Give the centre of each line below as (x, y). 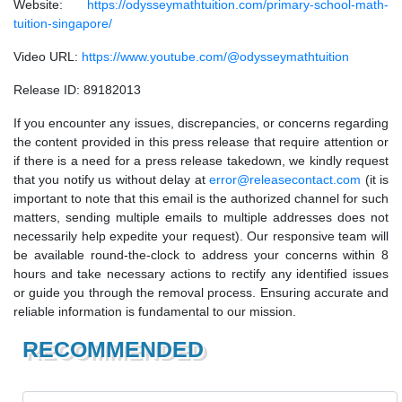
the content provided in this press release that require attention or (201, 142)
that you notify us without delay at (112, 180)
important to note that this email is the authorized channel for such (201, 199)
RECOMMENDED (113, 350)
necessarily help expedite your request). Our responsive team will (201, 236)
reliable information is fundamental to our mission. (155, 312)
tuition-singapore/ (63, 24)
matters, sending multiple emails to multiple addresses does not (201, 218)
